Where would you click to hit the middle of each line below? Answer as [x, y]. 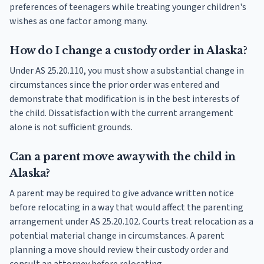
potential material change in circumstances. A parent [117, 236]
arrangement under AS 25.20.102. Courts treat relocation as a [131, 222]
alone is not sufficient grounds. [71, 128]
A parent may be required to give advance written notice [122, 194]
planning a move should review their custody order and [119, 250]
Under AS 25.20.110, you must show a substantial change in [127, 71]
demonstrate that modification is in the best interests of [124, 99]
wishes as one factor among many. [78, 22]
